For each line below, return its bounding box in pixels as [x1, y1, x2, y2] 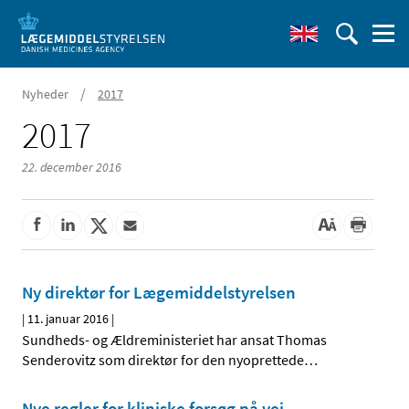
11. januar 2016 [27, 310, 109, 328]
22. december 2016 [22, 159, 121, 175]
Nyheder [22, 86, 68, 102]
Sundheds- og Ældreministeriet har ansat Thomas [22, 330, 327, 350]
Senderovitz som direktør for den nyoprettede [22, 351, 304, 370]
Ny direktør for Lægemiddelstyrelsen [22, 281, 296, 304]
